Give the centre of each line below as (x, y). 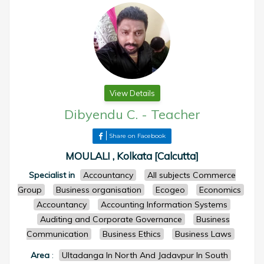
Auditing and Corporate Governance (111, 219)
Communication (57, 234)
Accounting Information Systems (164, 204)
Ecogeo (170, 190)
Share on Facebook (137, 136)
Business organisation (98, 190)
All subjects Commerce (191, 175)
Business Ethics (132, 234)
